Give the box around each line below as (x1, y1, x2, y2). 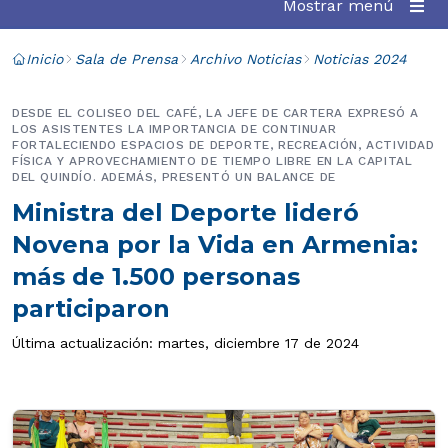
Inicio (26, 51, 63, 67)
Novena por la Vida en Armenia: (12, 230, 418, 259)
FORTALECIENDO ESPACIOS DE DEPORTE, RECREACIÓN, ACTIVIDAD (12, 138, 435, 152)
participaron (12, 294, 170, 323)
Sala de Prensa (75, 51, 178, 67)
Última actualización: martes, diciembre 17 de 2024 (12, 335, 359, 351)
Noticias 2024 (313, 51, 407, 67)
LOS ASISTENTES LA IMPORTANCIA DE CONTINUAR (12, 122, 337, 136)
